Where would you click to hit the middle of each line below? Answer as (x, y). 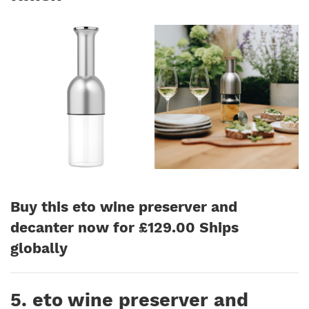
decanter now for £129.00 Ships (124, 227)
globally (39, 248)
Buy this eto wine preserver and (124, 207)
